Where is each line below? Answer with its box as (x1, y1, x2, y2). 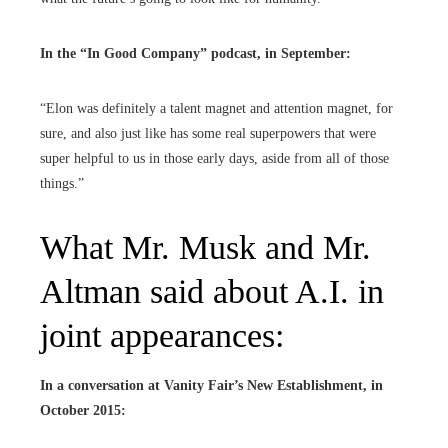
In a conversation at (40, 377, 164, 393)
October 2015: (40, 402, 126, 418)
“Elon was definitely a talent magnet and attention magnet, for (40, 100, 393, 116)
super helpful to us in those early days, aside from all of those (40, 150, 389, 166)
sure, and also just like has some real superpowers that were (40, 125, 376, 141)
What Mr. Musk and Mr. (40, 228, 371, 266)
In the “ (40, 45, 87, 61)
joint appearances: (40, 316, 284, 354)
